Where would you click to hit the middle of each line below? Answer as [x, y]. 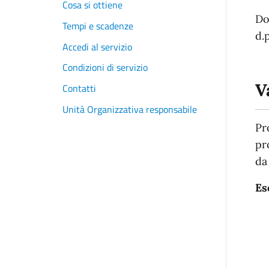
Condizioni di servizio [105, 68]
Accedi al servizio [97, 47]
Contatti [79, 88]
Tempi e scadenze [98, 26]
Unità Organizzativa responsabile [130, 109]
